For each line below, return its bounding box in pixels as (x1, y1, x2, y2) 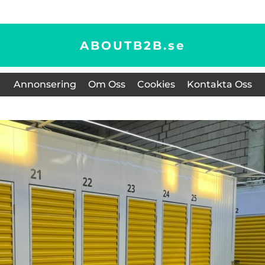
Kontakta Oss (186, 79, 252, 90)
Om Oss (88, 79, 125, 90)
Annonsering (13, 79, 76, 90)
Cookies (137, 79, 175, 90)
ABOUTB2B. (79, 38, 168, 53)
